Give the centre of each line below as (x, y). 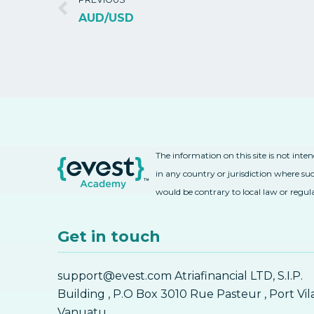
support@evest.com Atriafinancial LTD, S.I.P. (180, 276)
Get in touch (109, 237)
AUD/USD (106, 18)
